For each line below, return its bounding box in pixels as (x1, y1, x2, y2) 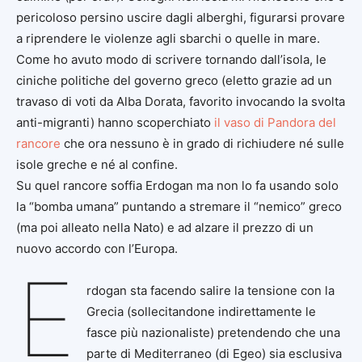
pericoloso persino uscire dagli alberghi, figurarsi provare (16, 9, 345, 25)
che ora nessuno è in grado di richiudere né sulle (61, 135, 344, 151)
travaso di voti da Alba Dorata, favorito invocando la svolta (16, 93, 345, 109)
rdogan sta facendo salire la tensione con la (86, 282, 335, 298)
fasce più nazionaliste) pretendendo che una (86, 324, 340, 340)
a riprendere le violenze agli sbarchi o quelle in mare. (16, 30, 320, 46)
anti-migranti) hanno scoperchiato (16, 114, 214, 130)
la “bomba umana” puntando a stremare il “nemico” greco (16, 198, 342, 214)
